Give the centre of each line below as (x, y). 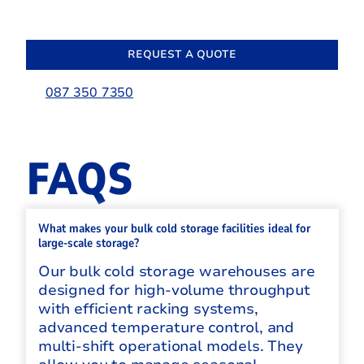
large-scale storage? (89, 243)
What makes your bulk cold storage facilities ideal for (175, 228)
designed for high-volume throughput (174, 290)
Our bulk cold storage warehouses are (177, 271)
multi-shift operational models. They (171, 346)
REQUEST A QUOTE (182, 54)
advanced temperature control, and (167, 327)
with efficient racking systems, (148, 308)
